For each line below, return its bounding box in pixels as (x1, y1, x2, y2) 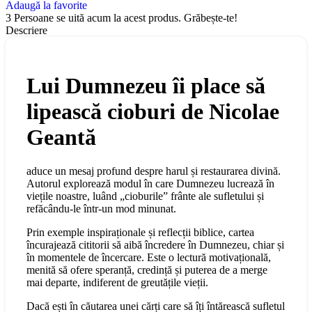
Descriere (6, 24, 47, 37)
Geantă (26, 124, 96, 150)
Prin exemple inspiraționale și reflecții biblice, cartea (26, 226, 254, 239)
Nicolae (209, 98, 279, 124)
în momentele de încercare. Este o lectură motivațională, (26, 251, 271, 264)
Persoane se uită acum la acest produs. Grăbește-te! (14, 12, 237, 24)
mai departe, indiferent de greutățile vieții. (26, 276, 208, 289)
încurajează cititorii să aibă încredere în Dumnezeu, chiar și (26, 239, 284, 251)
